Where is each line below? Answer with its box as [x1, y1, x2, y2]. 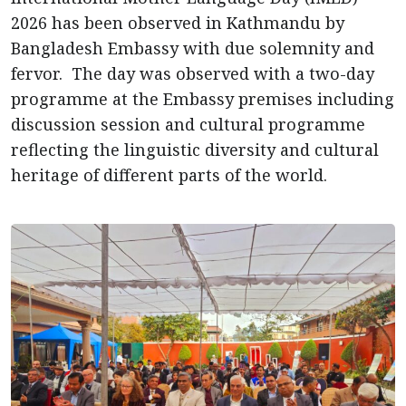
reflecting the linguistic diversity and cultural [11, 138, 379, 160]
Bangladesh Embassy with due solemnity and [11, 36, 374, 59]
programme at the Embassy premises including [11, 87, 394, 110]
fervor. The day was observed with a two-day [11, 62, 374, 84]
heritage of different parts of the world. [11, 163, 327, 186]
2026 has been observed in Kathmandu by [11, 11, 344, 34]
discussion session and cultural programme [11, 112, 365, 135]
